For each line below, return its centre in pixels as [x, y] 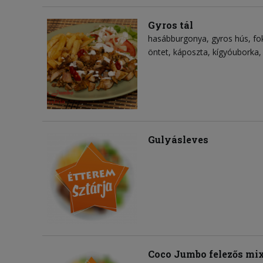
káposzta [190, 52]
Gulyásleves [178, 139]
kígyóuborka [236, 52]
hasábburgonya [177, 38]
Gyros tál [171, 25]
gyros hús [230, 38]
